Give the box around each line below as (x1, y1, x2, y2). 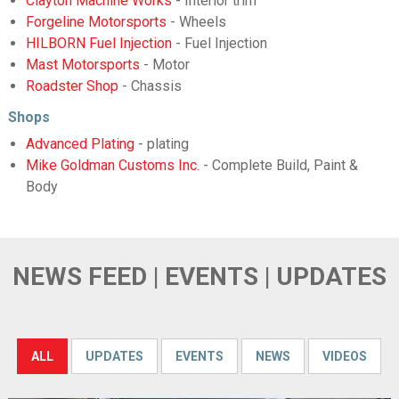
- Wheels (166, 12, 226, 30)
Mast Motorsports (25, 55, 140, 73)
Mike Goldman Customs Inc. (25, 156, 199, 174)
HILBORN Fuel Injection (25, 34, 172, 52)
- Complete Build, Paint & (199, 156, 358, 174)
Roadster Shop (25, 77, 118, 94)
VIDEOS (322, 348, 368, 363)
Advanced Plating (25, 134, 134, 152)
